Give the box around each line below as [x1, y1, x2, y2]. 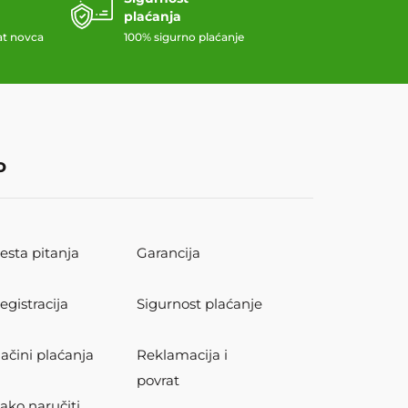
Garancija [137, 244, 201, 262]
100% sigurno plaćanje [124, 30, 244, 45]
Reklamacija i [137, 346, 229, 364]
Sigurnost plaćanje [137, 295, 263, 313]
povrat [137, 372, 180, 390]
